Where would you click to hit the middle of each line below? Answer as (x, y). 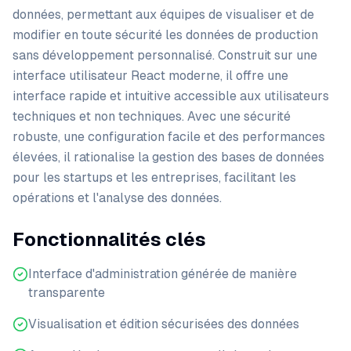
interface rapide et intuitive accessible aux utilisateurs (171, 96)
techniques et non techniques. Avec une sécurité (152, 116)
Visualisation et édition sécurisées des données (164, 324)
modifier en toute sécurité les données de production (165, 35)
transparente (67, 293)
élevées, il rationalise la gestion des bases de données (168, 157)
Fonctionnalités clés (109, 239)
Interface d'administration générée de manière (163, 274)
